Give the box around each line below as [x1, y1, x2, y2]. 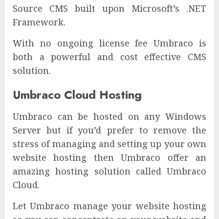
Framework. [13, 16, 66, 28]
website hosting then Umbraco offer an [13, 151, 206, 163]
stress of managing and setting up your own [13, 137, 206, 150]
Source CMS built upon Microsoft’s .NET [13, 2, 206, 14]
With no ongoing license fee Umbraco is [13, 37, 206, 49]
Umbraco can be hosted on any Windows [13, 110, 206, 122]
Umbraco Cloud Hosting [13, 86, 142, 103]
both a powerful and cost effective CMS [13, 50, 206, 63]
